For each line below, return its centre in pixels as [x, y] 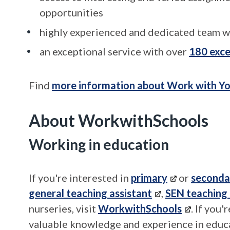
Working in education [99, 144]
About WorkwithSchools [119, 120]
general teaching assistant [90, 193]
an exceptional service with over [114, 51]
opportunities [71, 12]
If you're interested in [80, 178]
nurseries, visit [63, 208]
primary [149, 178]
